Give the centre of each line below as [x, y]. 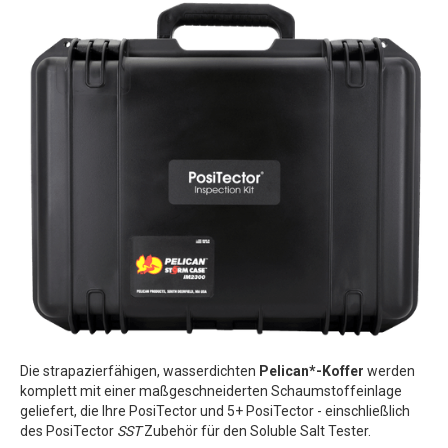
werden [389, 370]
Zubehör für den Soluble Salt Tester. [256, 430]
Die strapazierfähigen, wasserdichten [139, 370]
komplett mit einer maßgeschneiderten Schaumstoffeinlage [211, 390]
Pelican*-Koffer [311, 370]
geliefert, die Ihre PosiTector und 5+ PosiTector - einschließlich [215, 410]
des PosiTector [67, 430]
